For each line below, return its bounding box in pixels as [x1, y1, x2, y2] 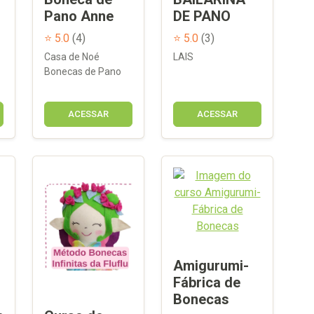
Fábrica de [173, 273, 240, 291]
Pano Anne [44, 7, 114, 25]
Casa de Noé [44, 50, 100, 62]
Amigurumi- [173, 257, 249, 274]
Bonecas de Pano [44, 65, 121, 77]
